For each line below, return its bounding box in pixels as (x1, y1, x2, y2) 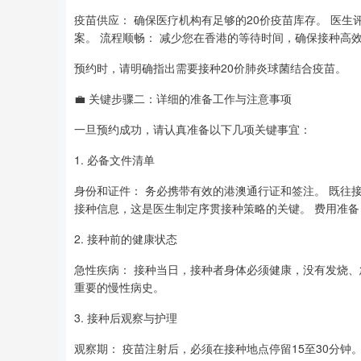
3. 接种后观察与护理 (74, 309, 177, 326)
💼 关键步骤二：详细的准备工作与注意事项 (74, 90, 292, 106)
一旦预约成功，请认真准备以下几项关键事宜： (74, 121, 311, 137)
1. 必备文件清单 (74, 151, 155, 168)
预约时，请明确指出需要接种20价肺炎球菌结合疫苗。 (74, 60, 346, 76)
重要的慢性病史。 (74, 279, 164, 295)
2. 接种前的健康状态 (74, 230, 177, 247)
